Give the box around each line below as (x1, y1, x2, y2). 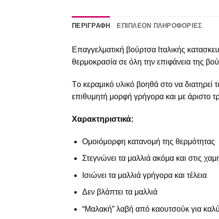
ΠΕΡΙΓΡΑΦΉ (72, 22, 110, 30)
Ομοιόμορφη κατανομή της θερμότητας (82, 137, 215, 146)
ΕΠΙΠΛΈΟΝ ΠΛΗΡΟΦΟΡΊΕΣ (117, 22, 202, 30)
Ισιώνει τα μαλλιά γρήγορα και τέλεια (82, 171, 207, 179)
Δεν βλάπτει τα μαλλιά (82, 188, 157, 197)
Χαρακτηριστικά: (72, 114, 133, 123)
